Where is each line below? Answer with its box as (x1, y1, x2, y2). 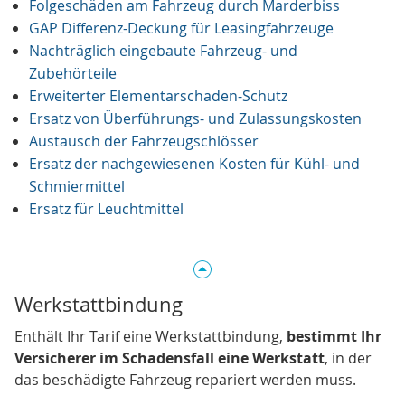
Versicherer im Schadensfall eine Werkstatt (14, 348, 325, 369)
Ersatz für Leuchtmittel (29, 199, 184, 220)
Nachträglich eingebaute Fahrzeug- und (29, 41, 297, 61)
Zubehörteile (29, 63, 117, 84)
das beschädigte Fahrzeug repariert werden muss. (14, 370, 356, 391)
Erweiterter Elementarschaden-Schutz (29, 86, 287, 107)
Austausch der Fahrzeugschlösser (29, 131, 259, 152)
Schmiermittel (29, 176, 125, 197)
